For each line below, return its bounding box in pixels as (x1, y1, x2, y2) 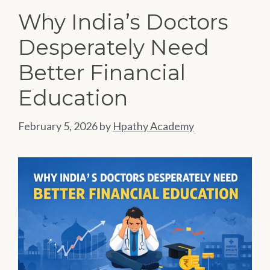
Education (18, 85, 128, 111)
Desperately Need (18, 34, 209, 61)
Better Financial (18, 60, 186, 86)
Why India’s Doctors (18, 9, 228, 36)
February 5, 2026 (18, 119, 98, 133)
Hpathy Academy (113, 119, 194, 133)
